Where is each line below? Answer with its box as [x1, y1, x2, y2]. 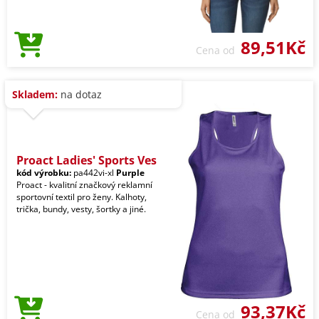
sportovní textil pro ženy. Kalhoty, [16, 191, 147, 204]
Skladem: [12, 88, 58, 102]
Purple [116, 167, 145, 179]
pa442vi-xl [71, 167, 116, 179]
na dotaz [58, 88, 102, 102]
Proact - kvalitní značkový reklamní [16, 179, 152, 192]
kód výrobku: [16, 167, 71, 179]
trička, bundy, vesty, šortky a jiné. [16, 203, 146, 216]
